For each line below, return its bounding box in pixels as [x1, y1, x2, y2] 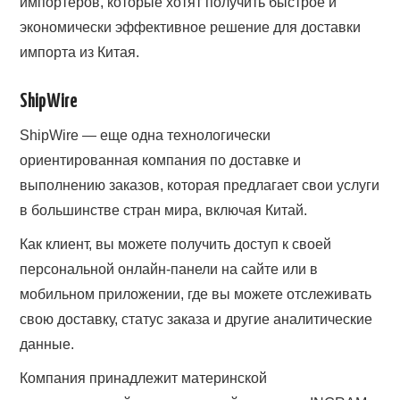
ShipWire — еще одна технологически [20, 127, 271, 143]
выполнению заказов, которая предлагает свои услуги [20, 177, 380, 193]
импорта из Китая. [20, 44, 140, 60]
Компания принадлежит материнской [20, 370, 268, 386]
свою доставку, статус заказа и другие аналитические [20, 311, 373, 327]
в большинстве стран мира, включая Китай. [20, 202, 308, 218]
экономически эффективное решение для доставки [20, 19, 362, 35]
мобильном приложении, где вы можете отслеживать [20, 286, 372, 302]
